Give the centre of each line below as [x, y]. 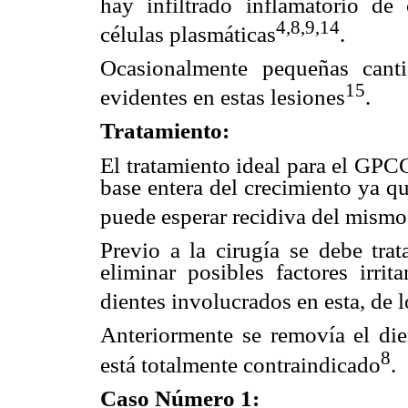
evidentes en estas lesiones [223, 97]
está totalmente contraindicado [240, 364]
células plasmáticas [188, 34]
